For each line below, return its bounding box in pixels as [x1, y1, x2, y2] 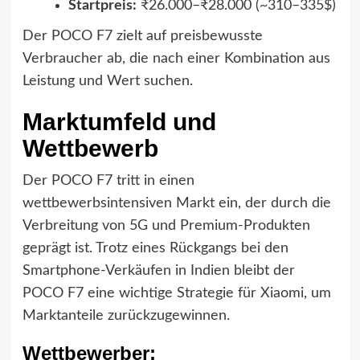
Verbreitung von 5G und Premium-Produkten [22, 218, 310, 233]
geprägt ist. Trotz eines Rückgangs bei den [22, 240, 288, 256]
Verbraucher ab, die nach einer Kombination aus [22, 51, 330, 66]
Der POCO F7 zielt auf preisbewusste [22, 28, 263, 43]
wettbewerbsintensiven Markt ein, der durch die [22, 195, 331, 211]
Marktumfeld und [22, 108, 216, 135]
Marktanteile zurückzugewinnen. [22, 308, 230, 323]
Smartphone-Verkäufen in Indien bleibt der [22, 263, 295, 278]
